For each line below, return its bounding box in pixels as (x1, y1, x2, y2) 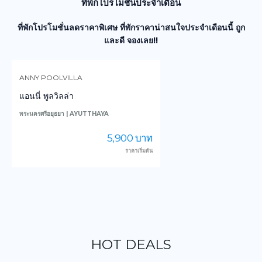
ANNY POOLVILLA (19, 73, 82, 82)
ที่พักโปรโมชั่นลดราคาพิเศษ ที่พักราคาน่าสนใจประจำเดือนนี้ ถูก (17, 22, 245, 33)
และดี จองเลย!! (104, 35, 158, 46)
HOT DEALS (91, 236, 171, 253)
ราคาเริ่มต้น (125, 147, 153, 154)
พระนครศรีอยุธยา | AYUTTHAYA (19, 110, 109, 118)
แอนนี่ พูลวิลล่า (19, 91, 74, 102)
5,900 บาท (106, 132, 153, 144)
